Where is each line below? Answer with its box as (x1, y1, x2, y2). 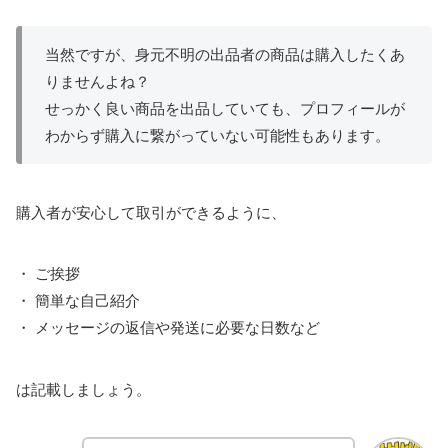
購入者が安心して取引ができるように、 (16, 203, 286, 221)
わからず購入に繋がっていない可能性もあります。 (44, 127, 390, 145)
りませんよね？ (44, 73, 150, 91)
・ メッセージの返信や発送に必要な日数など (16, 319, 320, 337)
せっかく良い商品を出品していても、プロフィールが (44, 100, 405, 118)
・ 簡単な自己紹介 (16, 292, 140, 310)
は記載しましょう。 (16, 380, 151, 398)
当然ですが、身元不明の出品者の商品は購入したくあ (44, 46, 405, 64)
